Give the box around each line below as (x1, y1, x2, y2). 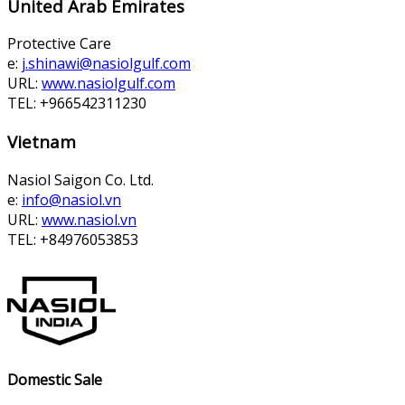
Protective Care (7, 33, 111, 54)
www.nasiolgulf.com (42, 73, 175, 94)
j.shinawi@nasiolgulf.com (22, 53, 191, 74)
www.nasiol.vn (42, 209, 137, 230)
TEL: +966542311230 (7, 93, 146, 114)
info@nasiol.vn (22, 189, 121, 210)
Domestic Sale (7, 369, 102, 390)
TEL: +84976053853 (7, 229, 138, 250)
